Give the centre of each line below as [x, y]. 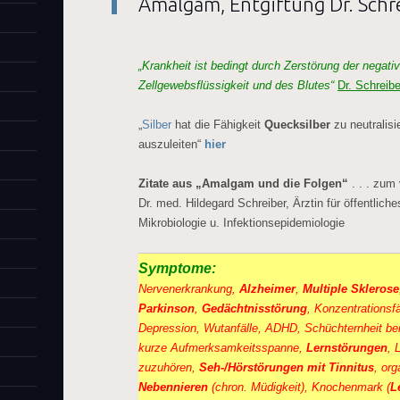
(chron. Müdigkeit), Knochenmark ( [299, 387]
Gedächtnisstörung [254, 308]
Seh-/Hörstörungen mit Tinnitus [287, 367]
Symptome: [177, 268]
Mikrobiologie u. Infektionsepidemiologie [242, 223]
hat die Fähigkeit [218, 125]
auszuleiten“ [171, 144]
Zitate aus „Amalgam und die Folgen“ [243, 183]
